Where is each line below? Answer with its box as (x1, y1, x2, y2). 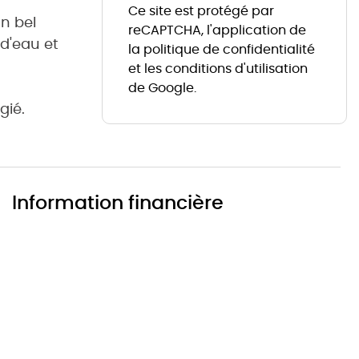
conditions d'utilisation (165, 59, 308, 78)
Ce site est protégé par (128, 2, 274, 20)
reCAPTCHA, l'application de (128, 21, 306, 39)
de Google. (128, 79, 196, 97)
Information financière (12, 188, 224, 216)
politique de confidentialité (143, 40, 315, 58)
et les (128, 59, 165, 78)
